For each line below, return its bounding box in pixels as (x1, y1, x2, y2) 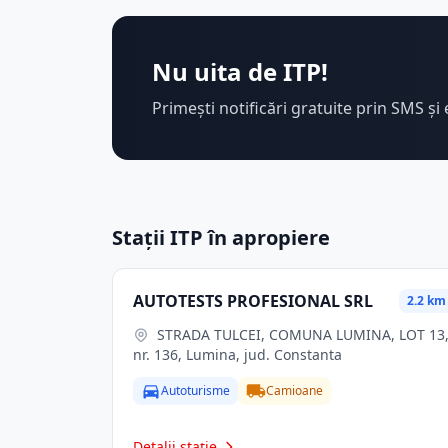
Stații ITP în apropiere (112, 224, 330, 251)
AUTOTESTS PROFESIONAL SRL (133, 290, 373, 312)
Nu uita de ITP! (152, 55, 328, 88)
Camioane (266, 382, 323, 399)
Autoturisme (161, 382, 230, 399)
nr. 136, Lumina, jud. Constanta (133, 345, 342, 364)
